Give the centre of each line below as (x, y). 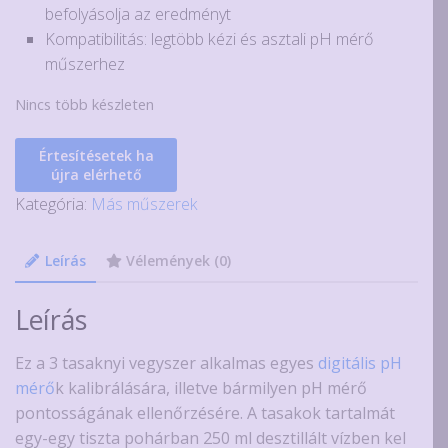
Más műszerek (144, 204)
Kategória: (53, 204)
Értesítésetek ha (96, 156)
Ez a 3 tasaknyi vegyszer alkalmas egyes (166, 362)
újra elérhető (96, 175)
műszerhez (85, 64)
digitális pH (360, 362)
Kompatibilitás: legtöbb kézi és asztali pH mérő (209, 39)
